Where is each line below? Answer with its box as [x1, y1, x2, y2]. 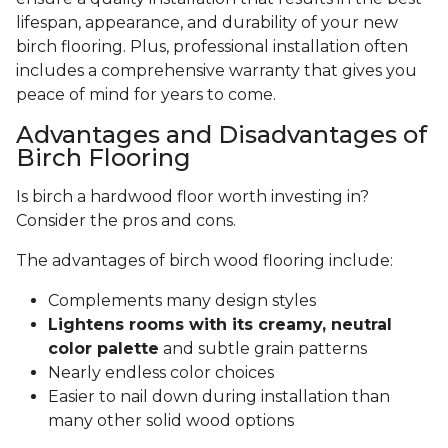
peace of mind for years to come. [16, 85, 280, 105]
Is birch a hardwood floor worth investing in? [16, 187, 369, 207]
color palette [48, 339, 159, 359]
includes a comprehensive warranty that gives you [16, 61, 417, 81]
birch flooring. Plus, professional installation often [16, 37, 408, 57]
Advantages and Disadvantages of [16, 120, 427, 150]
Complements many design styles [48, 291, 316, 311]
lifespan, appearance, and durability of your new [16, 13, 398, 33]
